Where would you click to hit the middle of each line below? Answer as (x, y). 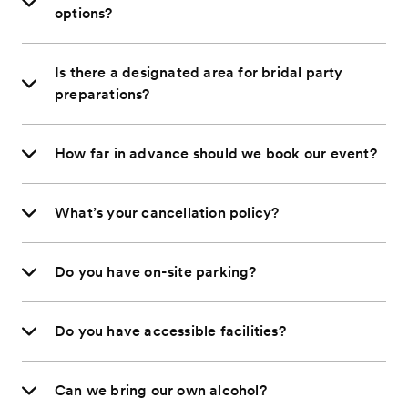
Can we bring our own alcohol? (161, 391)
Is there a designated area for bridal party (199, 73)
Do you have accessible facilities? (170, 331)
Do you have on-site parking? (156, 272)
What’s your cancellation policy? (167, 213)
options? (84, 14)
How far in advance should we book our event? (216, 154)
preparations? (102, 95)
